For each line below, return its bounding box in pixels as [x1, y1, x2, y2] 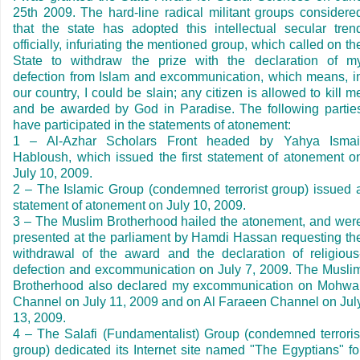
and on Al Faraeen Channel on [158, 294, 340, 309]
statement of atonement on [13, 198, 166, 212]
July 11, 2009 [83, 294, 158, 309]
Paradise [179, 101, 231, 116]
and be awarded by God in [13, 101, 180, 116]
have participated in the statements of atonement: [13, 117, 291, 132]
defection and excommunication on [13, 262, 218, 276]
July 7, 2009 [218, 262, 288, 276]
